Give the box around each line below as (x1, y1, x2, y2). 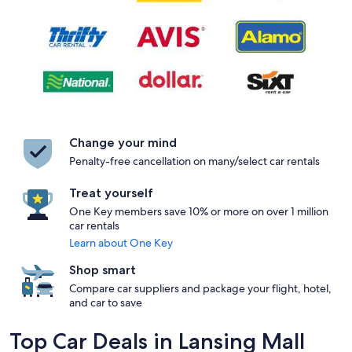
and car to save (69, 295, 142, 310)
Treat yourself (69, 185, 153, 201)
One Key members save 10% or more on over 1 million (69, 204, 328, 219)
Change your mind (69, 135, 177, 151)
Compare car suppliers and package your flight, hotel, (69, 281, 332, 296)
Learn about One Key (69, 236, 173, 251)
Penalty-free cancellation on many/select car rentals (69, 154, 320, 169)
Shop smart (69, 262, 136, 278)
